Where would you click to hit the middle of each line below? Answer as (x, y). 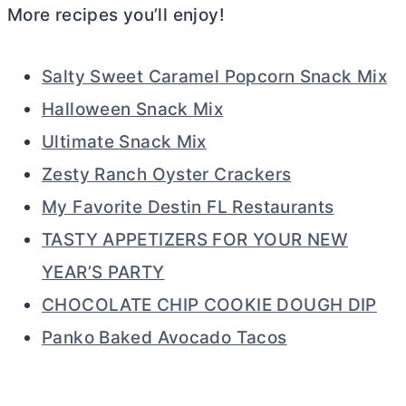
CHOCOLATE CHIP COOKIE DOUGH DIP (209, 305)
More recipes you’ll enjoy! (116, 15)
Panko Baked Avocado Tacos (164, 338)
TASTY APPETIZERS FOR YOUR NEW (195, 240)
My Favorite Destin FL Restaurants (188, 208)
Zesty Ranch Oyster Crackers (167, 175)
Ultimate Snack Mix (124, 142)
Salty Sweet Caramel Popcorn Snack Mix (215, 77)
